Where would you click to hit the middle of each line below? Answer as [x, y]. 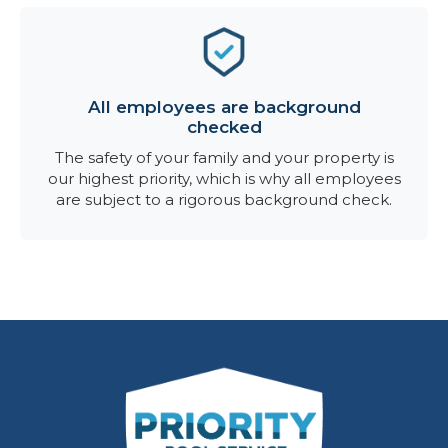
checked [224, 127]
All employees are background [224, 107]
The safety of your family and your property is [224, 157]
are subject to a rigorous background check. [224, 199]
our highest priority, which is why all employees [224, 178]
